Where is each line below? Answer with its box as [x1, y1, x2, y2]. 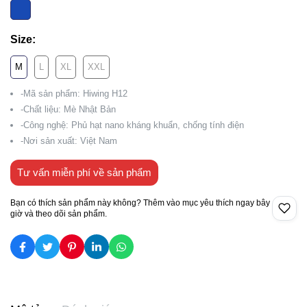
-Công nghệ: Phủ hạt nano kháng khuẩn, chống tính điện [21, 120, 244, 130]
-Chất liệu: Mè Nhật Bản [21, 104, 116, 114]
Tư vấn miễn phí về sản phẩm [17, 167, 151, 178]
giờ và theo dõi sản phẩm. [10, 209, 107, 219]
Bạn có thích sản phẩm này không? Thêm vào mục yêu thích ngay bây [10, 198, 270, 208]
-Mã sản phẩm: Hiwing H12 [21, 88, 127, 99]
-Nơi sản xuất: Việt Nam [21, 136, 117, 146]
